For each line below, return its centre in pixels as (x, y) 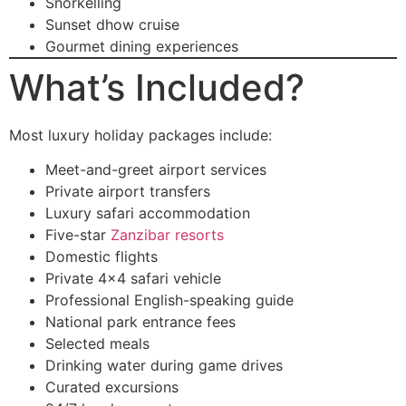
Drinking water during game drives (164, 366)
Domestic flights (101, 257)
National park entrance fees (140, 322)
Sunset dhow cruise (112, 24)
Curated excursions (112, 387)
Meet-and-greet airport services (156, 170)
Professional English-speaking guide (169, 300)
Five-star (78, 235)
